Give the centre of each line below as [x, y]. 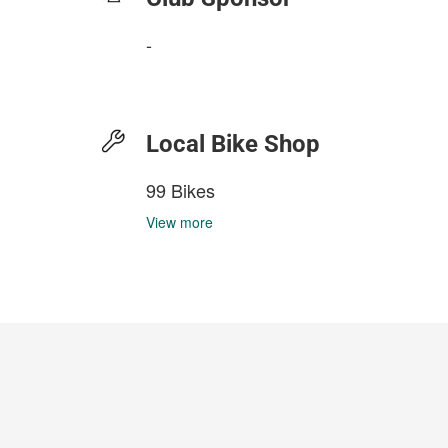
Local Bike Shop [233, 144]
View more [179, 222]
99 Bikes [180, 190]
